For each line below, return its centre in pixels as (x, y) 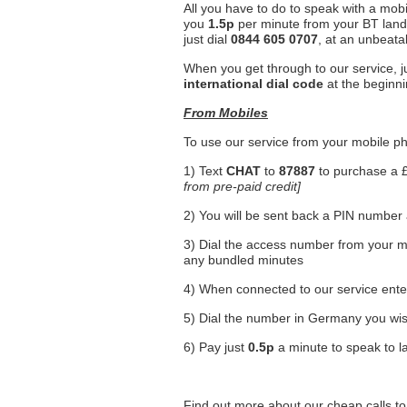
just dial (207, 39)
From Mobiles (226, 113)
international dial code (253, 84)
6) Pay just (216, 347)
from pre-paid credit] (242, 186)
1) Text (205, 171)
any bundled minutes (243, 260)
